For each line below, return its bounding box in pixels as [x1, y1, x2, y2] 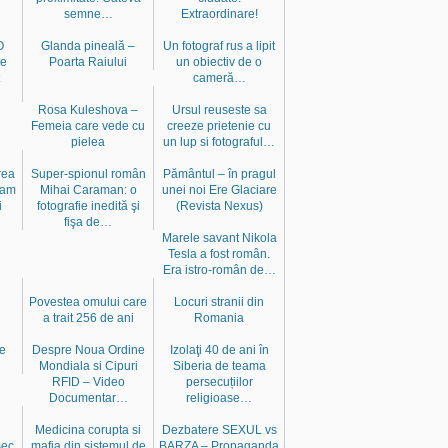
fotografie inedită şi [36, 198, 140, 213]
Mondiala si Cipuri [38, 358, 138, 373]
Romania [194, 310, 244, 325]
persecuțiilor [185, 374, 253, 389]
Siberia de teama [172, 358, 266, 373]
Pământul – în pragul [162, 166, 276, 181]
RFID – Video [51, 374, 125, 389]
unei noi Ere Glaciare [161, 182, 277, 197]
